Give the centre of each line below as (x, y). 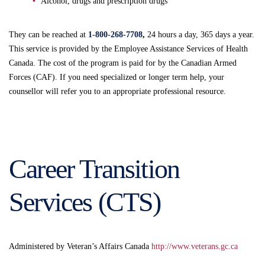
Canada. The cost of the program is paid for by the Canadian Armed (123, 63)
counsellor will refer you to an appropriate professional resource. (117, 91)
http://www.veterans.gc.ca (195, 246)
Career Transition (94, 169)
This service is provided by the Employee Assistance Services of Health (128, 49)
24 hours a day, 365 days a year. (200, 34)
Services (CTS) (85, 202)
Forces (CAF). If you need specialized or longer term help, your (117, 77)
